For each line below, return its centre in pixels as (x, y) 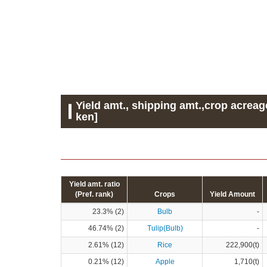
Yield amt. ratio (94, 184)
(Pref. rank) (94, 194)
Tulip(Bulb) (165, 228)
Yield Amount (232, 194)
